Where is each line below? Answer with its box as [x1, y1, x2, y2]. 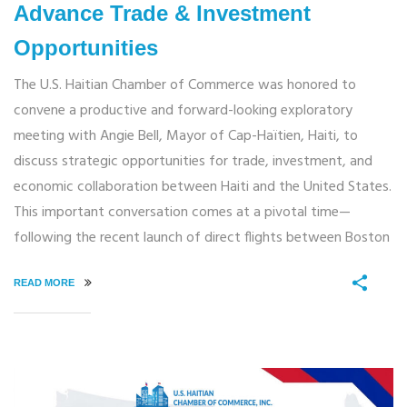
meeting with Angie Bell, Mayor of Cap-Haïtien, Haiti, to [14, 124, 358, 149]
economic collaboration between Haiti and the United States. [14, 175, 392, 200]
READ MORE [14, 277, 77, 289]
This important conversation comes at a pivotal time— [14, 201, 351, 225]
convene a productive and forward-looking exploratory [14, 99, 352, 124]
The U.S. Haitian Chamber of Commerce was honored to [14, 74, 356, 98]
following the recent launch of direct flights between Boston [14, 226, 390, 251]
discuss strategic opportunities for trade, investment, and [14, 150, 372, 174]
